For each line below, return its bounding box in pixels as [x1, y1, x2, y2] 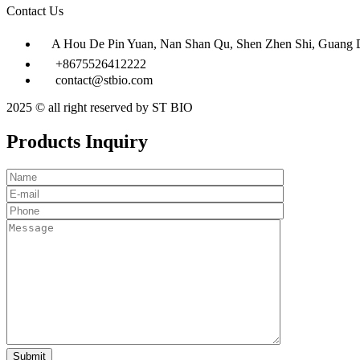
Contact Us [6, 3, 63, 18]
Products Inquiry [6, 130, 148, 152]
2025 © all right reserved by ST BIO [6, 100, 193, 114]
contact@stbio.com [55, 72, 153, 87]
